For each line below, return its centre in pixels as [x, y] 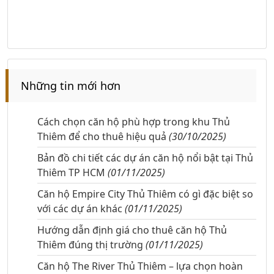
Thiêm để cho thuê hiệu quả [103, 137]
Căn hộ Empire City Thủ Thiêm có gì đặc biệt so [145, 194]
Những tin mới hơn [71, 86]
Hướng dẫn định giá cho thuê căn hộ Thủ [132, 230]
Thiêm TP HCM [72, 173]
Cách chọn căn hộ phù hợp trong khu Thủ [134, 122]
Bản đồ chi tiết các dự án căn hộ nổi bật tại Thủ [145, 158]
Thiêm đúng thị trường [91, 245]
